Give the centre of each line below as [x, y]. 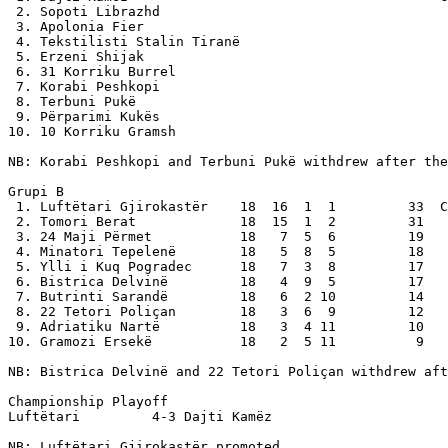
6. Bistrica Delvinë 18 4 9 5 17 [216, 281]
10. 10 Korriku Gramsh [92, 131]
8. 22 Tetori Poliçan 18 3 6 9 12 [216, 311]
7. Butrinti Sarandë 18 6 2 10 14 [216, 296]
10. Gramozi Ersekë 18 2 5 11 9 [216, 341]
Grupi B [36, 191]
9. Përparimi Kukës [84, 116]
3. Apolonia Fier [76, 26]
